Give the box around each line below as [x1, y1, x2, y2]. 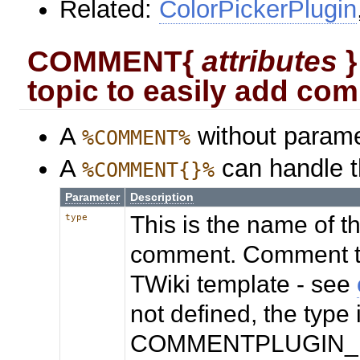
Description [130, 190, 194, 203]
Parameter [65, 190, 121, 203]
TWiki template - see [130, 270, 358, 297]
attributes [202, 43, 338, 78]
